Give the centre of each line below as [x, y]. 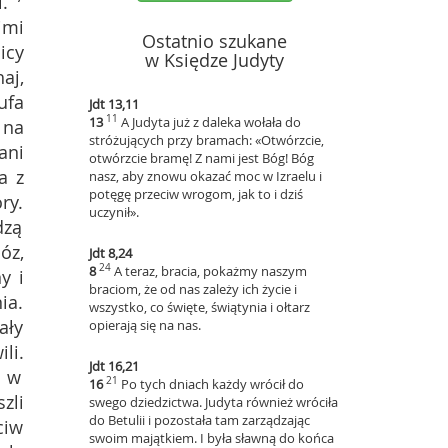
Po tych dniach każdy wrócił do [212, 384]
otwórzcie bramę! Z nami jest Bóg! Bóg [201, 158]
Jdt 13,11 [113, 104]
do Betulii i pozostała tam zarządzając [199, 420]
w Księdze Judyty [215, 60]
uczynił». [113, 212]
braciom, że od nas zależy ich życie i [192, 289]
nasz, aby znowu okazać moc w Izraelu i [205, 176]
